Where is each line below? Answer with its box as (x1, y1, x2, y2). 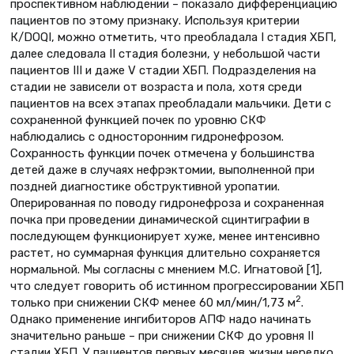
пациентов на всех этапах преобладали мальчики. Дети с (10, 96, 331, 111)
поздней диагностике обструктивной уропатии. (10, 179, 280, 194)
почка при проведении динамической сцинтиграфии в (10, 212, 310, 227)
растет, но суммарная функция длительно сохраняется (10, 245, 320, 260)
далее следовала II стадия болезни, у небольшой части (10, 46, 320, 61)
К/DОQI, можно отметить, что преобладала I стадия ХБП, (10, 29, 337, 44)
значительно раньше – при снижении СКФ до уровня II (10, 328, 314, 343)
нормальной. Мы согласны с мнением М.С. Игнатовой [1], (10, 262, 322, 277)
